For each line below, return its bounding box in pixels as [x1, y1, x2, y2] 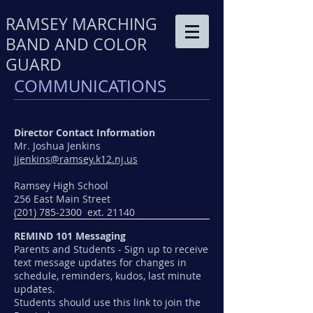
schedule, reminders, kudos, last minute [14, 269, 201, 282]
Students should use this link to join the [14, 296, 201, 309]
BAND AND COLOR [6, 34, 147, 55]
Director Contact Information [14, 126, 155, 139]
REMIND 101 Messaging [14, 229, 126, 242]
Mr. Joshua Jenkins [14, 139, 101, 152]
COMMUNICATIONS [14, 75, 166, 97]
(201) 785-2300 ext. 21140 [14, 205, 135, 219]
